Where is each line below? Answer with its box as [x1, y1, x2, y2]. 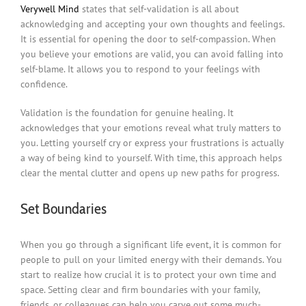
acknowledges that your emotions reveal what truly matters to [20, 121, 281, 134]
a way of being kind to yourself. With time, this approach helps [20, 151, 282, 164]
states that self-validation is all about [79, 2, 239, 15]
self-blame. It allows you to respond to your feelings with [20, 62, 260, 75]
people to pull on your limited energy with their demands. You [20, 253, 282, 266]
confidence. [20, 77, 70, 90]
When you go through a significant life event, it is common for [20, 238, 281, 251]
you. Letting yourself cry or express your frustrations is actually [20, 136, 283, 149]
